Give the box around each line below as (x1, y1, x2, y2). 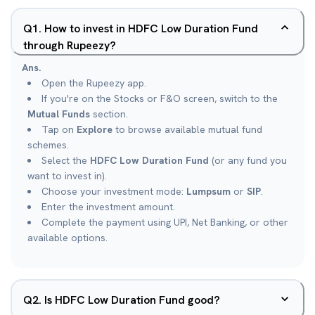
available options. (27, 231, 108, 244)
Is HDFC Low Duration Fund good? (44, 292, 220, 307)
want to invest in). (27, 169, 107, 182)
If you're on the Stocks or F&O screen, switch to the (41, 92, 278, 105)
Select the (41, 154, 90, 167)
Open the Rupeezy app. (41, 77, 146, 89)
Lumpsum (186, 185, 231, 198)
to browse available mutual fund (112, 123, 262, 136)
